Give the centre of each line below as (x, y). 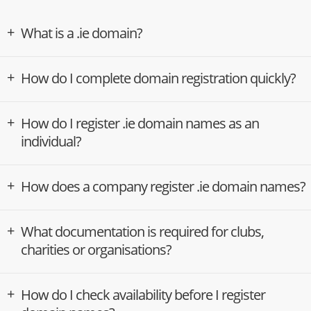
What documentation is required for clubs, (142, 231)
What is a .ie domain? (82, 33)
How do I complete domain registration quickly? (158, 78)
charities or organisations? (96, 249)
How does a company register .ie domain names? (163, 186)
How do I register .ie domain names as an (140, 123)
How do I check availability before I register (143, 294)
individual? (51, 141)
